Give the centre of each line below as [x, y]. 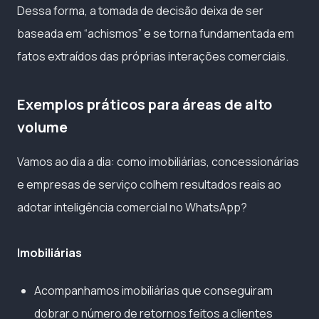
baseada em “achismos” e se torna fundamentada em [156, 33]
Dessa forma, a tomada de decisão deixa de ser [140, 10]
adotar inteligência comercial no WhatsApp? [132, 207]
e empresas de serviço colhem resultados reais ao [149, 184]
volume [42, 127]
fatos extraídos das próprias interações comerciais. [153, 56]
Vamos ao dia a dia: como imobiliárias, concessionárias [158, 161]
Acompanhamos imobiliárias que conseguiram [153, 290]
